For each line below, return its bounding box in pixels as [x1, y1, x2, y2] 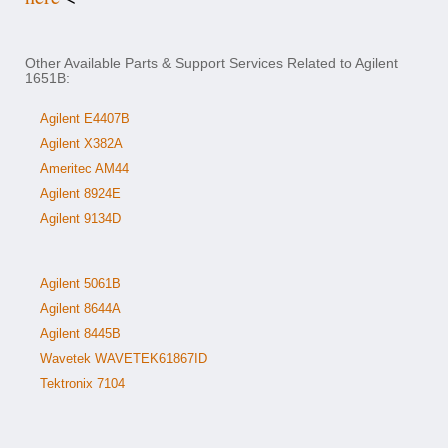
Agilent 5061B [40, 276, 121, 291]
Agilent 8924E [40, 186, 121, 201]
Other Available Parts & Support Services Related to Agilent [25, 55, 398, 71]
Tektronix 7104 [40, 376, 125, 391]
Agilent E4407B [40, 111, 130, 126]
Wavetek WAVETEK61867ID [40, 351, 207, 366]
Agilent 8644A [40, 301, 121, 316]
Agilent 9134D [40, 211, 121, 226]
